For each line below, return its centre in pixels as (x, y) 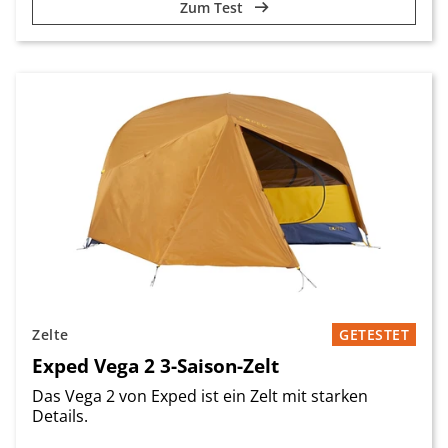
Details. (62, 416)
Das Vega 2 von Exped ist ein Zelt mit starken (200, 396)
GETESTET (374, 334)
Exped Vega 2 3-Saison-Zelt (155, 365)
